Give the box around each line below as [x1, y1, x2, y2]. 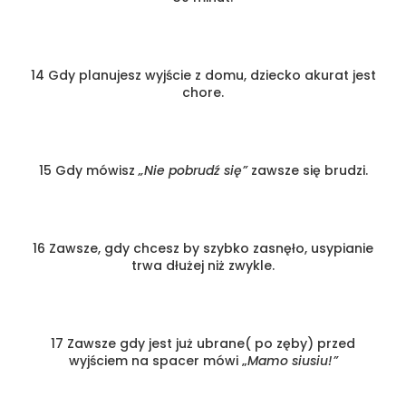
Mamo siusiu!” [246, 351, 338, 370]
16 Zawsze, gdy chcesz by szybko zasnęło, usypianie [33, 238, 373, 257]
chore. [182, 82, 224, 101]
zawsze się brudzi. [246, 160, 368, 179]
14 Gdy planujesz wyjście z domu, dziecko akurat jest [30, 65, 376, 84]
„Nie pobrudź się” [138, 160, 247, 179]
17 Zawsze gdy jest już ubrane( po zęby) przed [51, 333, 355, 353]
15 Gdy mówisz [38, 160, 139, 179]
